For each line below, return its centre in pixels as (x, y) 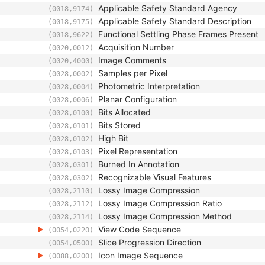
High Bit (113, 138)
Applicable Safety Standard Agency (168, 8)
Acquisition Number (136, 47)
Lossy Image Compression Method (165, 216)
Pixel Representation (138, 151)
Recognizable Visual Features (155, 177)
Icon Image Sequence (140, 255)
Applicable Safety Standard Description (175, 21)
